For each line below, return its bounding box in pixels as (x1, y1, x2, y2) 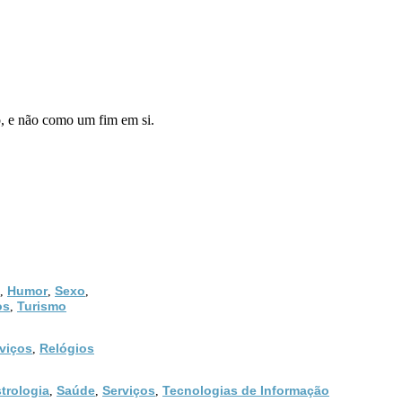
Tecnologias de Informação (162, 382, 329, 398)
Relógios (39, 340, 94, 355)
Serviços (102, 382, 155, 398)
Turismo (17, 298, 66, 313)
